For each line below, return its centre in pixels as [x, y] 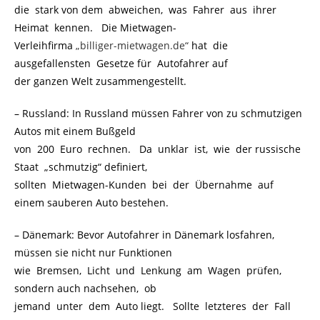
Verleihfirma [45, 45]
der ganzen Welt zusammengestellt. [100, 81]
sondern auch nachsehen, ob [85, 288]
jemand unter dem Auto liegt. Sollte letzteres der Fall [152, 306]
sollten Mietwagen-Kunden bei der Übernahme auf [145, 185]
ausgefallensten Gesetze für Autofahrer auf [121, 63]
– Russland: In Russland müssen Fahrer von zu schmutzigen [160, 113]
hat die [210, 45]
